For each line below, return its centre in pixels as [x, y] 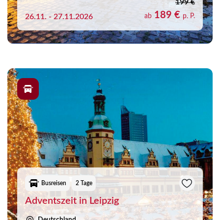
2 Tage [84, 183]
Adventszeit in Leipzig [72, 201]
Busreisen [54, 183]
